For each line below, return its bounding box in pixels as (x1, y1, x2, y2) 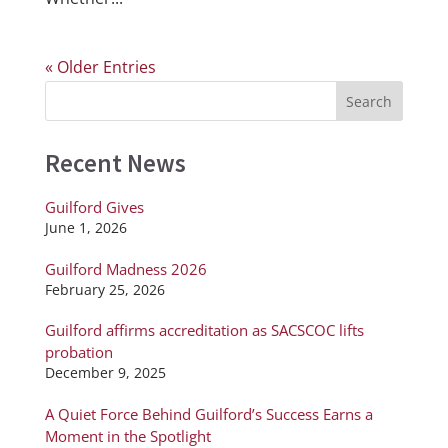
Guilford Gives (44, 197, 144, 218)
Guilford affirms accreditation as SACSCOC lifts (44, 320, 364, 341)
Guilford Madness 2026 (44, 258, 207, 279)
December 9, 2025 (44, 364, 166, 383)
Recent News (44, 147, 186, 180)
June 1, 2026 (44, 219, 127, 238)
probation (44, 342, 113, 363)
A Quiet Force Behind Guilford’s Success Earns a (44, 403, 373, 424)
